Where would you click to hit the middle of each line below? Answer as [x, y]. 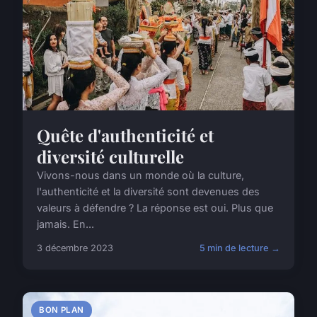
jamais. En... [65, 224]
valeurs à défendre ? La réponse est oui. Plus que [155, 207]
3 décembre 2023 [75, 248]
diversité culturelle [110, 156]
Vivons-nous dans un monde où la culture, [140, 175]
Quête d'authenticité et [125, 135]
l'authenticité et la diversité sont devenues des [148, 191]
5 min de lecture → [240, 248]
